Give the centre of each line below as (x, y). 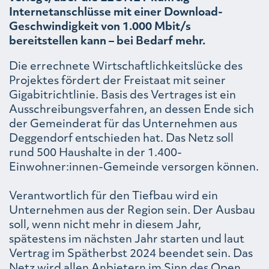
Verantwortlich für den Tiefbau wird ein (113, 195)
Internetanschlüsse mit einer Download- (116, 11)
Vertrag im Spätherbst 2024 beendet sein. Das (131, 253)
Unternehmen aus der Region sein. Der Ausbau (132, 210)
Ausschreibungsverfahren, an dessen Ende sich (131, 109)
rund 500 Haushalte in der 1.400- (95, 152)
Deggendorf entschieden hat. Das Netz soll (121, 138)
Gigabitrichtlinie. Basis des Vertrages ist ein (122, 94)
